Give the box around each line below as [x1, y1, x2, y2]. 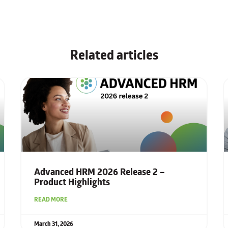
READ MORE [34, 194, 68, 205]
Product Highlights [34, 175, 110, 190]
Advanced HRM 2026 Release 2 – [34, 165, 165, 180]
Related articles [70, 45, 158, 65]
